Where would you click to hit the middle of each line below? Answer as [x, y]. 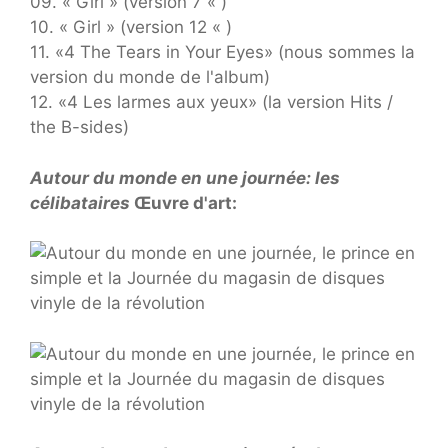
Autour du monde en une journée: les [185, 177]
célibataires [82, 202]
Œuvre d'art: [185, 202]
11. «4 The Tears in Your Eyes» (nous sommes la [222, 52]
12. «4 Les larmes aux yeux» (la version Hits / [211, 102]
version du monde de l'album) [150, 77]
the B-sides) [79, 127]
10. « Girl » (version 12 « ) [131, 27]
